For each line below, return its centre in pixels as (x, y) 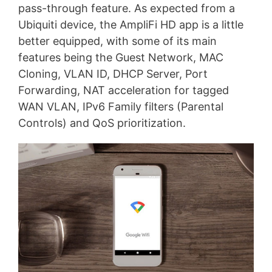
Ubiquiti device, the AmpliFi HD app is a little (131, 24)
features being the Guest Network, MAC (121, 57)
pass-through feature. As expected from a (127, 8)
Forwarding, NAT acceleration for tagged (124, 90)
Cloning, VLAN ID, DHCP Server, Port (113, 73)
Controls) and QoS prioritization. (102, 123)
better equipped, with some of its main (117, 41)
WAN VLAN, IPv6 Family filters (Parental (121, 106)
